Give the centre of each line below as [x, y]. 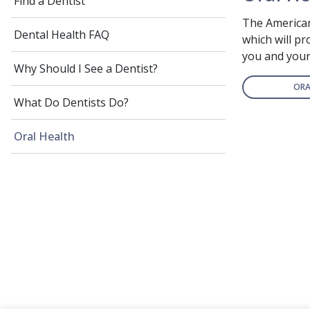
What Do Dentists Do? [71, 102]
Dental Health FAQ [62, 35]
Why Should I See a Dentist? [86, 69]
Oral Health [44, 136]
